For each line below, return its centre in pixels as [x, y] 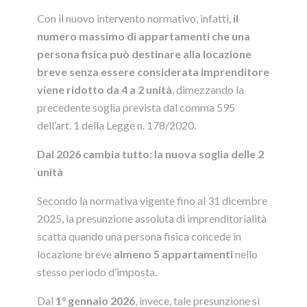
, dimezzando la [208, 90]
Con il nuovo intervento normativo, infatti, [135, 19]
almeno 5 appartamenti [173, 254]
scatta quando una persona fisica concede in [139, 236]
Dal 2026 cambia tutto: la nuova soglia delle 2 [150, 154]
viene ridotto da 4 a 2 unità [105, 90]
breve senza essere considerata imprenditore [153, 72]
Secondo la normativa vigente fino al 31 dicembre [152, 201]
